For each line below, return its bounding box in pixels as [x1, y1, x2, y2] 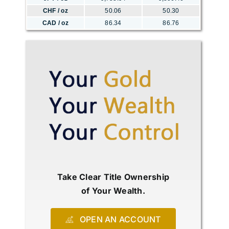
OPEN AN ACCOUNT [79, 214, 161, 224]
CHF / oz [43, 7, 68, 15]
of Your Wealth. [81, 185, 145, 196]
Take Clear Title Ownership [57, 171, 170, 182]
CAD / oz [42, 19, 68, 27]
